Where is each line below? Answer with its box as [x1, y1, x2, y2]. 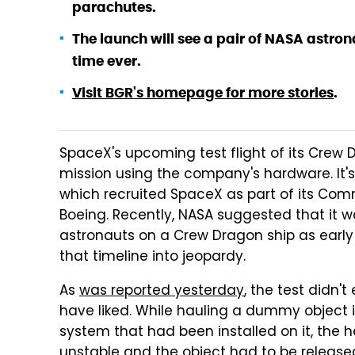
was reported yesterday [79, 281, 244, 303]
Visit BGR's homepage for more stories [72, 84, 334, 101]
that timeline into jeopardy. [59, 246, 246, 269]
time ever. [72, 52, 144, 70]
